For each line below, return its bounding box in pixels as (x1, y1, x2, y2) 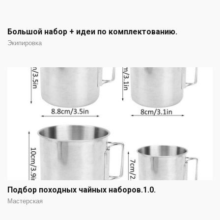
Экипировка (7, 39, 42, 47)
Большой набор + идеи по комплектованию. (7, 27, 177, 37)
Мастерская (7, 197, 43, 205)
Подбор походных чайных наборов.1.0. (7, 185, 156, 195)
